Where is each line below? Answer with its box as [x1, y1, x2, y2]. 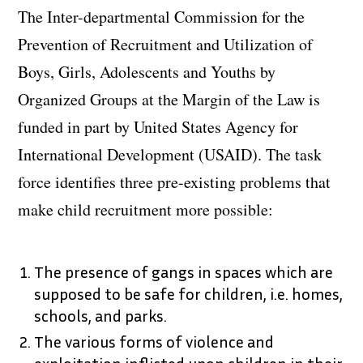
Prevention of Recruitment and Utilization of [18, 32, 314, 55]
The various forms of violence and [34, 331, 275, 351]
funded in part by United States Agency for [18, 115, 299, 138]
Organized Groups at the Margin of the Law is [18, 88, 321, 110]
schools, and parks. [34, 305, 168, 325]
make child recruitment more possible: [18, 198, 274, 220]
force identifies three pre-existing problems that [18, 170, 331, 193]
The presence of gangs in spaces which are [34, 261, 334, 281]
